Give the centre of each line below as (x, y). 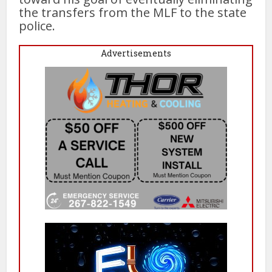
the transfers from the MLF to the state (133, 12)
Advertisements (136, 53)
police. (39, 25)
